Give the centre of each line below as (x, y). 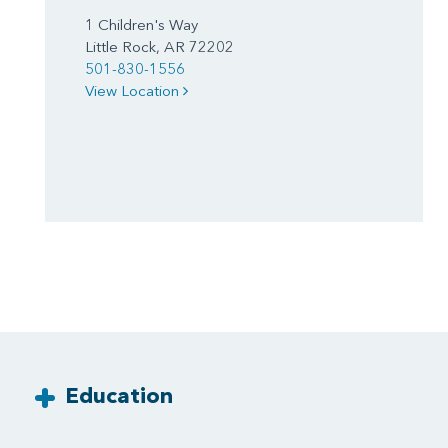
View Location (134, 90)
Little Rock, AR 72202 (159, 46)
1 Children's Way (141, 24)
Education (119, 394)
